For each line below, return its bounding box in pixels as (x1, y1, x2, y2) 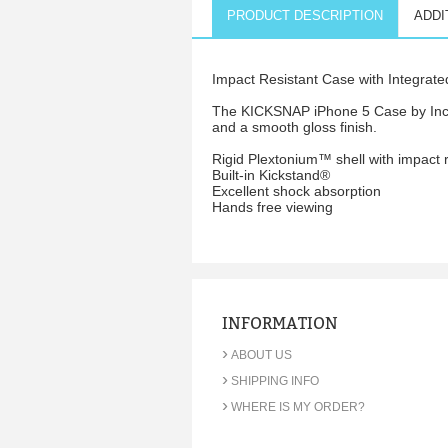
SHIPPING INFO (231, 374, 319, 388)
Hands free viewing (212, 199, 333, 215)
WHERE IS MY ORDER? (231, 400, 365, 414)
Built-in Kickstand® (212, 167, 330, 183)
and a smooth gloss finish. (212, 119, 377, 135)
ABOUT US (231, 348, 292, 362)
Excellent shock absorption (212, 183, 381, 199)
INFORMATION (222, 314, 338, 333)
